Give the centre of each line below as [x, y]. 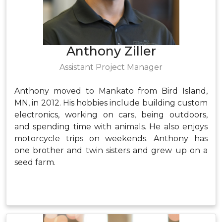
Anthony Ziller [111, 51]
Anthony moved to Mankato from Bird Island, [111, 91]
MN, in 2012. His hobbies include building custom [111, 103]
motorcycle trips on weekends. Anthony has [111, 139]
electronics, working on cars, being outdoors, [111, 115]
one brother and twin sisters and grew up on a [111, 150]
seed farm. [35, 162]
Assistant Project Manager [111, 67]
